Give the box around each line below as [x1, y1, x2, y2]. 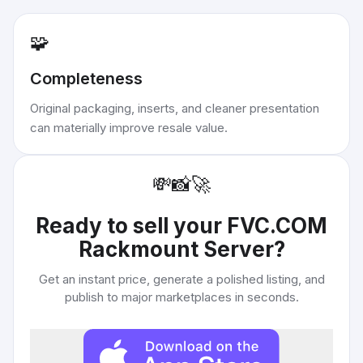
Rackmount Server [78, 237, 274, 262]
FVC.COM [227, 213, 327, 238]
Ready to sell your [36, 213, 227, 238]
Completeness [30, 69, 143, 88]
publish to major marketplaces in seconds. [64, 289, 299, 305]
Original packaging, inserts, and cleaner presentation [30, 100, 319, 116]
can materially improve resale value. [30, 120, 228, 135]
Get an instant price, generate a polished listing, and [38, 271, 325, 287]
